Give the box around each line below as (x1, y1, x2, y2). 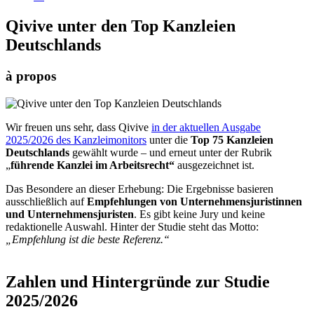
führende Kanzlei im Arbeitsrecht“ (11, 158, 175, 171)
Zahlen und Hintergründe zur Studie (6, 272, 270, 291)
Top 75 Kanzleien (191, 133, 273, 146)
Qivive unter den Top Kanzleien (6, 17, 235, 36)
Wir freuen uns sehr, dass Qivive (6, 121, 151, 133)
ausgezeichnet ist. (175, 158, 254, 171)
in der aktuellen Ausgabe (151, 121, 261, 133)
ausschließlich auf (6, 195, 87, 207)
